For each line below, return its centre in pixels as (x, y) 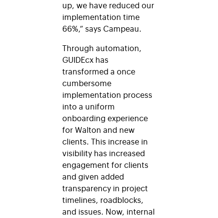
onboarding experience (105, 118)
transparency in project (105, 188)
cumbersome (87, 82)
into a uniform (89, 106)
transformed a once (99, 71)
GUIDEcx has (85, 59)
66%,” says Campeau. (102, 28)
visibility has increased (104, 153)
